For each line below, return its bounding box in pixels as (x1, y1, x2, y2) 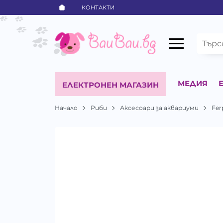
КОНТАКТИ (82, 3, 115, 11)
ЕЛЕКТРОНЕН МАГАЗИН (62, 80, 159, 90)
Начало (55, 104, 78, 111)
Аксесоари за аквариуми (120, 104, 199, 111)
